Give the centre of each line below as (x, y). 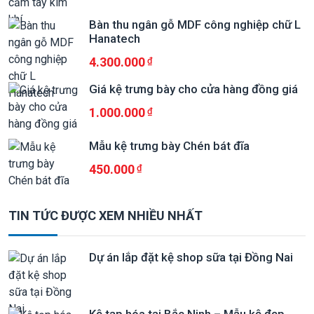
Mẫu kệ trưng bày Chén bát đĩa (169, 146)
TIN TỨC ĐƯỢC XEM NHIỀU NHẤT (105, 216)
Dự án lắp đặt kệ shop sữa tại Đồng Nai (191, 257)
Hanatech (115, 39)
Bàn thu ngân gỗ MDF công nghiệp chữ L (195, 25)
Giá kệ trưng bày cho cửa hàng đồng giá (193, 89)
